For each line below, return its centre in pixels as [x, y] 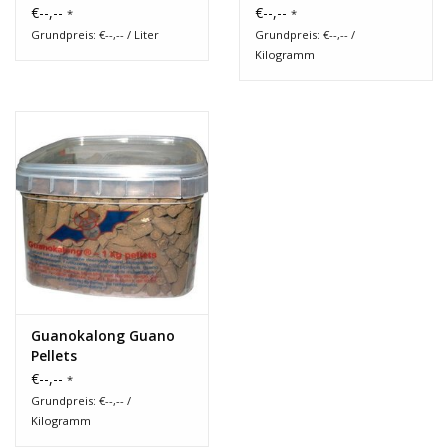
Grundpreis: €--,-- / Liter [95, 34]
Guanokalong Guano [103, 335]
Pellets [54, 355]
